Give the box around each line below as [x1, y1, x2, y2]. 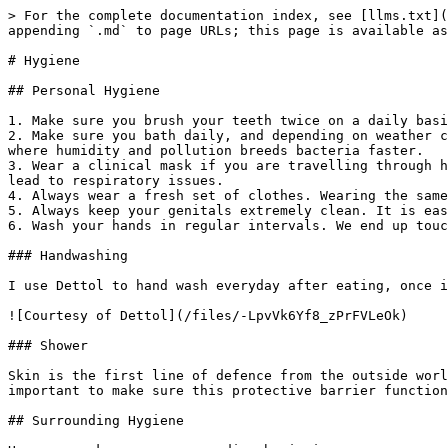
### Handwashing [8, 248, 128, 263]
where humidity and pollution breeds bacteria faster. [8, 143, 424, 158]
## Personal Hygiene [8, 83, 160, 98]
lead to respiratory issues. [8, 173, 224, 188]
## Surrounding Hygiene [8, 413, 184, 428]
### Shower [8, 338, 88, 353]
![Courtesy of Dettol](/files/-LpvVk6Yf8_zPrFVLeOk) [8, 308, 408, 323]
